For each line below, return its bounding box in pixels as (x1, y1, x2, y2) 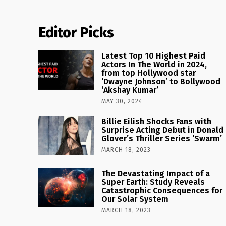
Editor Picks (38, 24, 114, 41)
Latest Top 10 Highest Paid (101, 51, 206, 61)
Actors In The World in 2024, (101, 60, 207, 69)
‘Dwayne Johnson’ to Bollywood (101, 77, 221, 86)
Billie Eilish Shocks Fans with (101, 117, 212, 126)
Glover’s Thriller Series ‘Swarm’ (101, 134, 222, 143)
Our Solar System (101, 194, 169, 204)
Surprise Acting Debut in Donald (101, 125, 224, 135)
